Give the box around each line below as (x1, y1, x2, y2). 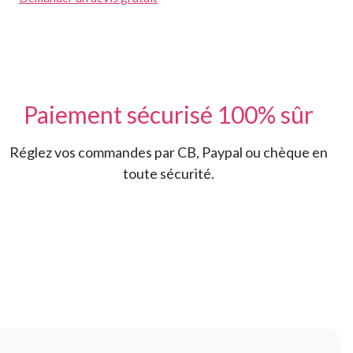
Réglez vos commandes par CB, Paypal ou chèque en (9, 143, 328, 161)
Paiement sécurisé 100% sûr (23, 100, 314, 128)
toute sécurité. (122, 165, 214, 182)
